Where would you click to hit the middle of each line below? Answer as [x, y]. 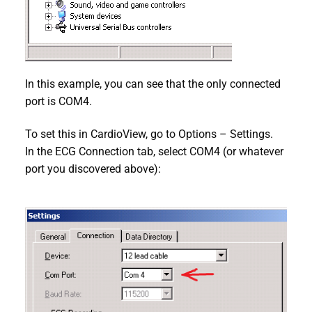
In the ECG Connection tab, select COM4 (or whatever [154, 152]
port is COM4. [58, 101]
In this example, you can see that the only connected [153, 84]
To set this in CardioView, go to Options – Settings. [149, 134]
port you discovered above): [93, 169]
